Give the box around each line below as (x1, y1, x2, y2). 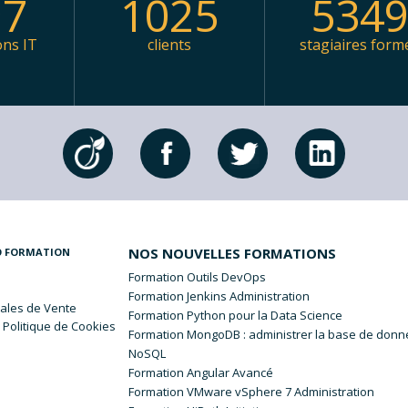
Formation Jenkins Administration (128, 288, 311, 305)
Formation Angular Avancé (128, 364, 274, 382)
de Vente (24, 300, 77, 317)
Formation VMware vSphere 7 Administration (128, 383, 375, 401)
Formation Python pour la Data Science (128, 307, 343, 324)
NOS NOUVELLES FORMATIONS (128, 244, 337, 263)
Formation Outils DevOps (128, 269, 267, 286)
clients (148, 35, 191, 56)
